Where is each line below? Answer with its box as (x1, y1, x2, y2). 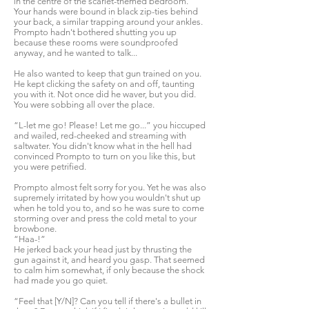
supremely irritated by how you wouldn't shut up (14, 192, 201, 203)
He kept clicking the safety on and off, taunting (14, 79, 195, 89)
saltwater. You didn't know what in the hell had (14, 141, 192, 151)
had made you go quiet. (14, 275, 108, 286)
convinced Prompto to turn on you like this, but (14, 151, 195, 161)
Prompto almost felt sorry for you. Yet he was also (14, 182, 206, 192)
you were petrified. (14, 161, 86, 172)
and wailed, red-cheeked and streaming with (14, 130, 186, 141)
